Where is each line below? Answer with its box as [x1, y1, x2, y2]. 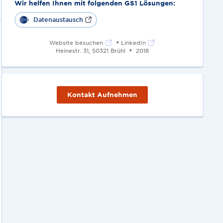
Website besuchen [49, 38, 103, 46]
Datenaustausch [33, 15, 83, 24]
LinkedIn [121, 38, 146, 46]
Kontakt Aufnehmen [67, 90, 138, 99]
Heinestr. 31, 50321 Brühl [55, 47, 125, 54]
